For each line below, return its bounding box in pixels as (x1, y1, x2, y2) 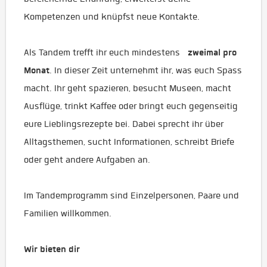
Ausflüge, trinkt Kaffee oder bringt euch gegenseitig (24, 101, 238, 111)
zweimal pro (188, 46, 237, 58)
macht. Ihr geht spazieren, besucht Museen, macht (24, 83, 231, 94)
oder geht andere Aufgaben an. (24, 154, 150, 165)
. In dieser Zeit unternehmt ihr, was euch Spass (49, 65, 242, 76)
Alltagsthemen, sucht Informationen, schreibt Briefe (24, 136, 234, 147)
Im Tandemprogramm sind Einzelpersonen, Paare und (24, 190, 239, 201)
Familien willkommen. (24, 208, 111, 219)
